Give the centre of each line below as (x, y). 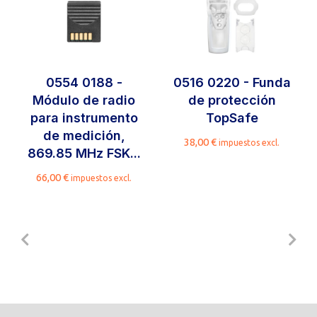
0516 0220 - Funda (232, 82)
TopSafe (232, 117)
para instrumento (84, 117)
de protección (232, 100)
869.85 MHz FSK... (84, 153)
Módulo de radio (84, 100)
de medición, (84, 135)
